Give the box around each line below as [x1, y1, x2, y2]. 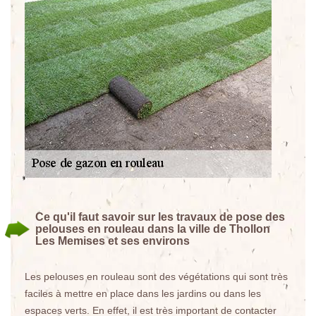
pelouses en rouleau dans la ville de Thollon [35, 223, 270, 235]
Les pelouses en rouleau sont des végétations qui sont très [25, 271, 288, 282]
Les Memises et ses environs [35, 235, 190, 247]
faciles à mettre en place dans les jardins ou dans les [25, 288, 261, 299]
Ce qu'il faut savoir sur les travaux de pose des [35, 211, 285, 223]
